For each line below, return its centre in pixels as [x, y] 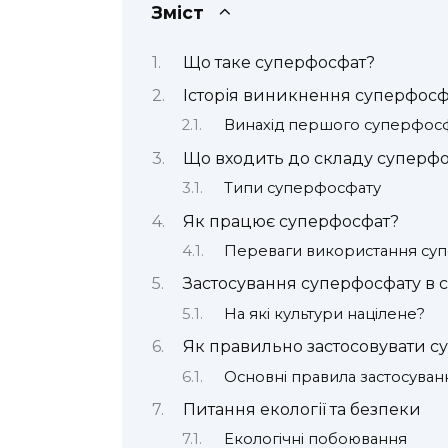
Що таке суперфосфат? [278, 62]
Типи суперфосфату [302, 188]
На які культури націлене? [324, 313]
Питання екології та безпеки [301, 409]
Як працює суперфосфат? [290, 221]
